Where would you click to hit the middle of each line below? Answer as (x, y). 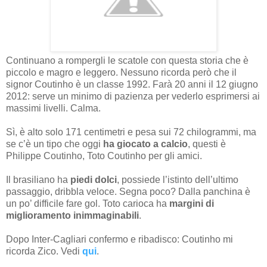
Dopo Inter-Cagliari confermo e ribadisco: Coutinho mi (119, 239)
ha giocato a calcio (145, 144)
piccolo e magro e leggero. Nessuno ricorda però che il (121, 72)
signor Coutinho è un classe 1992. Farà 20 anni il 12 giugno (132, 84)
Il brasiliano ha (38, 180)
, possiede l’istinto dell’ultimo (178, 180)
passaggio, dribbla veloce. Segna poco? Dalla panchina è (128, 192)
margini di (192, 204)
